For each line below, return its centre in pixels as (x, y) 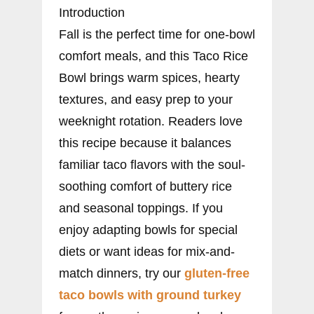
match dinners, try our (122, 273)
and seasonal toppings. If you (141, 208)
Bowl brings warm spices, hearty (149, 77)
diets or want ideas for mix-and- (147, 251)
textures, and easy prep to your (146, 99)
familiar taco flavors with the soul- (152, 164)
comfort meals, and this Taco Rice (153, 56)
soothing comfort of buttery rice (145, 186)
